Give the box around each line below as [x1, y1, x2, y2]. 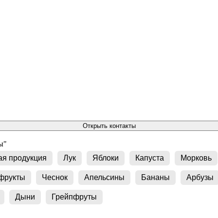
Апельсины [84, 173, 125, 182]
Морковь [181, 153, 212, 162]
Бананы [141, 173, 170, 182]
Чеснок [42, 173, 68, 182]
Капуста [135, 153, 164, 162]
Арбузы [186, 173, 214, 182]
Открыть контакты [82, 122, 136, 129]
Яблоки [92, 153, 119, 162]
